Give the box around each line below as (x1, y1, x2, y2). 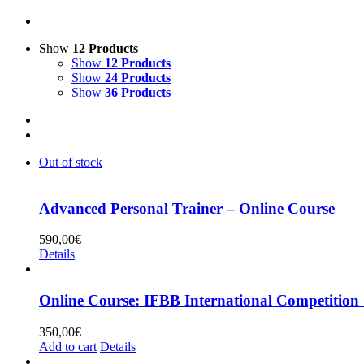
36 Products (105, 84, 171, 99)
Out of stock (39, 154, 102, 169)
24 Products (105, 70, 171, 84)
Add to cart (39, 339, 97, 353)
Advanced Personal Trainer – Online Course (39, 199, 335, 217)
